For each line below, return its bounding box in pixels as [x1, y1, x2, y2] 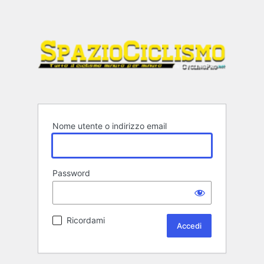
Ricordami [67, 215, 105, 226]
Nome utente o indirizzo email [52, 121, 167, 131]
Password [52, 168, 90, 179]
